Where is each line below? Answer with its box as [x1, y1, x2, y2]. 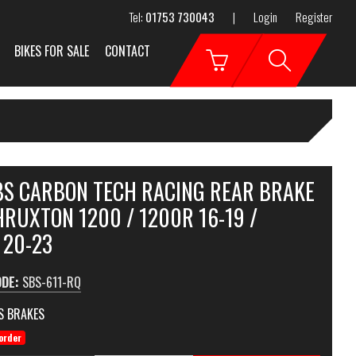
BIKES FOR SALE [14, 41, 89, 60]
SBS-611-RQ [21, 273, 81, 292]
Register [296, 8, 332, 25]
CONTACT [105, 41, 150, 60]
